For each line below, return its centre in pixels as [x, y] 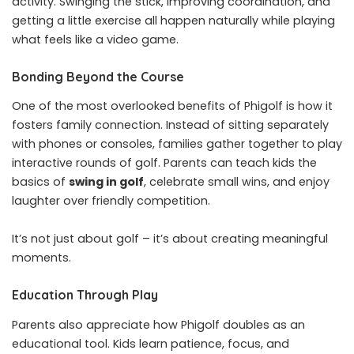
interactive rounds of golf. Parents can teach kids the [164, 163]
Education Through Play [85, 295]
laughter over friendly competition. [111, 201]
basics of [40, 182]
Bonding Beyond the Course [98, 76]
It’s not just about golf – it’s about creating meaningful [170, 239]
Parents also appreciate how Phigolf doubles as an [158, 324]
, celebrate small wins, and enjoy [237, 182]
